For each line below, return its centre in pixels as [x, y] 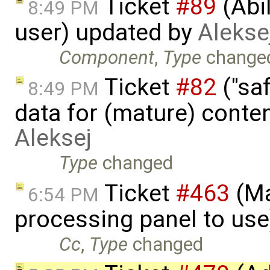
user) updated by [106, 32]
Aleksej [53, 138]
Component [107, 57]
